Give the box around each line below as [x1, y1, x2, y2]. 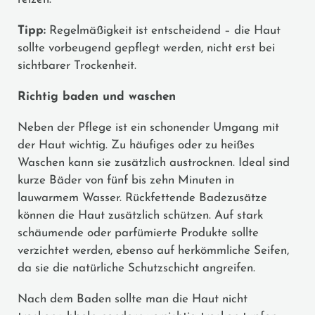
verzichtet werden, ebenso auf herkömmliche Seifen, [18, 244, 289, 257]
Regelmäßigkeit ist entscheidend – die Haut [46, 24, 281, 37]
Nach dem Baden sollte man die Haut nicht [18, 292, 247, 305]
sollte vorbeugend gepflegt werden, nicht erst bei [18, 41, 275, 54]
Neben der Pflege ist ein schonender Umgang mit [18, 121, 279, 134]
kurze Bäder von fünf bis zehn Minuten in [18, 174, 234, 186]
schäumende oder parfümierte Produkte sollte [18, 226, 259, 239]
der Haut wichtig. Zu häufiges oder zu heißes [18, 139, 255, 151]
